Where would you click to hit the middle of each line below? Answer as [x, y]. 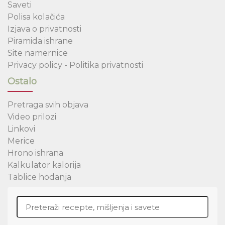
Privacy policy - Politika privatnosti [75, 65]
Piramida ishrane [40, 41]
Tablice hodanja [39, 177]
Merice [21, 141]
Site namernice [38, 53]
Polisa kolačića [36, 17]
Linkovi [21, 129]
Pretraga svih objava [48, 105]
